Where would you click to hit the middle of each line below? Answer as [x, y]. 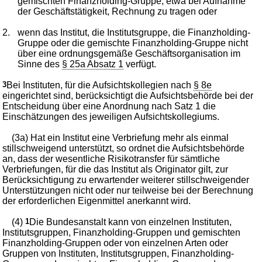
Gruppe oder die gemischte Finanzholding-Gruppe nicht [133, 43]
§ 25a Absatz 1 [93, 64]
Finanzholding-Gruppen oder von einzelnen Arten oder [116, 243]
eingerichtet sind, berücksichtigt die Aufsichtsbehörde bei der [128, 95]
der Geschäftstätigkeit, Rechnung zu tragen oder [118, 11]
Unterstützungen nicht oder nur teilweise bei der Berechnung [128, 190]
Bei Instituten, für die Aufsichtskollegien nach [100, 85]
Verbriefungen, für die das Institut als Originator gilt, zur [116, 169]
